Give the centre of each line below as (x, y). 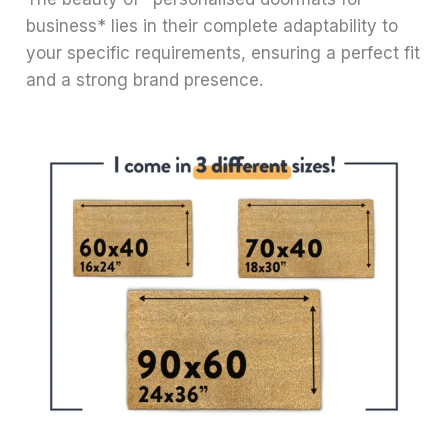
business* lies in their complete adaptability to (212, 25)
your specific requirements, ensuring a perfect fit (223, 52)
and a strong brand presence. (145, 79)
